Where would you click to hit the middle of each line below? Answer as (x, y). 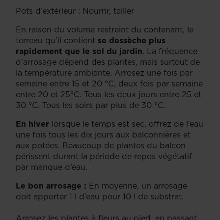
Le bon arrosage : (51, 185)
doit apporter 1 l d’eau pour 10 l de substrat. (100, 196)
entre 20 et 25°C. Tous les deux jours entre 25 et (109, 94)
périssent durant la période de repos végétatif (104, 156)
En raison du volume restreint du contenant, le (105, 29)
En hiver (32, 124)
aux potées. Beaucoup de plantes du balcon (101, 145)
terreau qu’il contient (55, 40)
